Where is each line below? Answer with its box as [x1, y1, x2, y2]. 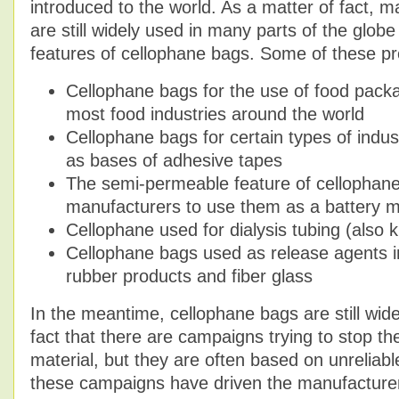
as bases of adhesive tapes [66, 151, 282, 171]
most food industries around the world [66, 104, 364, 125]
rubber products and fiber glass [66, 266, 313, 287]
